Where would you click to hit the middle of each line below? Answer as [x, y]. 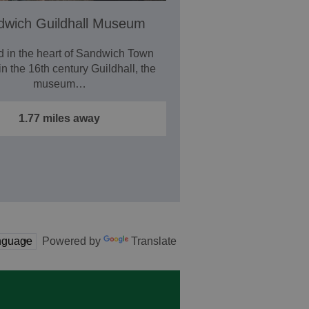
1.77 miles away [60, 118]
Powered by [70, 241]
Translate [154, 241]
